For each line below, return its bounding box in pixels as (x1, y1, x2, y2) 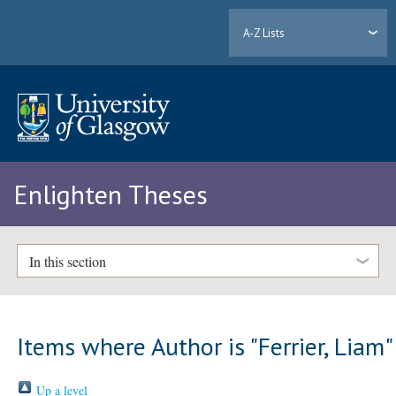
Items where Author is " (17, 329, 259, 362)
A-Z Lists (243, 25, 286, 41)
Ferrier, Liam (258, 329, 385, 362)
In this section (28, 251, 106, 270)
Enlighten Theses (13, 177, 208, 212)
